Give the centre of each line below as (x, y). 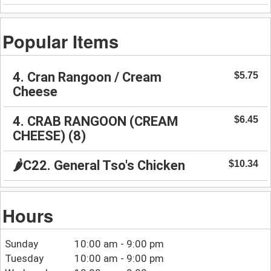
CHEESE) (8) (49, 135)
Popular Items (61, 41)
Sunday (21, 244)
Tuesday (24, 259)
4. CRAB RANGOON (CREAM (96, 121)
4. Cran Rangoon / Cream (87, 77)
